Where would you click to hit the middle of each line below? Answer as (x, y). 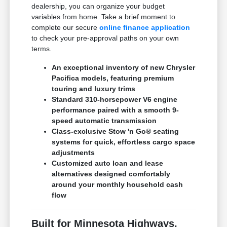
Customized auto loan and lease (108, 163)
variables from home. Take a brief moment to (104, 16)
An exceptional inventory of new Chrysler (124, 67)
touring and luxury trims (94, 88)
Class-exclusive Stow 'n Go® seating (116, 131)
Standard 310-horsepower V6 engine (115, 99)
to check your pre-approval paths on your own (105, 38)
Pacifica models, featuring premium (113, 78)
